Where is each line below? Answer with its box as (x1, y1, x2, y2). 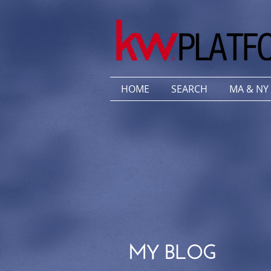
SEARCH (171, 82, 207, 96)
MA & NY (229, 82, 269, 96)
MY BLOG (128, 234, 216, 264)
